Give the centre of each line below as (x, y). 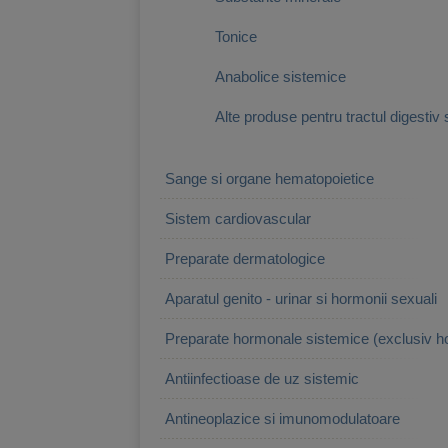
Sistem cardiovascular (238, 218)
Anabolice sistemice (280, 76)
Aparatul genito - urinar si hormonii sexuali (301, 298)
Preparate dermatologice (245, 258)
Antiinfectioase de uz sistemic (262, 378)
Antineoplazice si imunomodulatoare (282, 418)
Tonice (236, 36)
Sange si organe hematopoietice (269, 178)
